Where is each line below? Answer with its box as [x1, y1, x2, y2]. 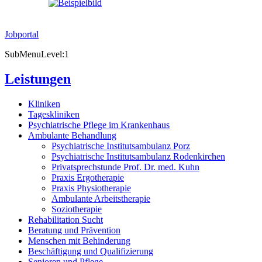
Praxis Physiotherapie [51, 182, 131, 193]
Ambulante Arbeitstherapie [51, 193, 150, 204]
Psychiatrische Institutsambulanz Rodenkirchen [51, 151, 225, 161]
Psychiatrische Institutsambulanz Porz [51, 140, 190, 151]
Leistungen [5, 71, 71, 87]
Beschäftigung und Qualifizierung [28, 246, 153, 256]
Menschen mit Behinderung [28, 235, 130, 246]
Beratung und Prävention [28, 225, 120, 235]
